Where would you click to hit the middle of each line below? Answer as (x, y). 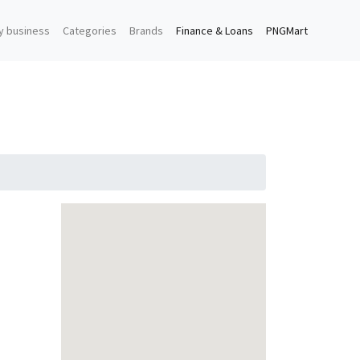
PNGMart (286, 30)
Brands (146, 30)
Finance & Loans (214, 30)
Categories (89, 30)
